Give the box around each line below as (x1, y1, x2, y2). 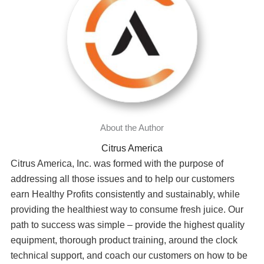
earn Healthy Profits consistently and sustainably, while (11, 189, 240, 200)
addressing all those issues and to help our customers (11, 173, 235, 184)
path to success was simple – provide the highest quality (11, 219, 245, 230)
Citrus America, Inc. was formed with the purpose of (11, 158, 223, 169)
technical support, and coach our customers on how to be (11, 250, 247, 261)
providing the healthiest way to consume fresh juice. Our (11, 204, 243, 215)
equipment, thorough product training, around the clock (11, 235, 237, 246)
